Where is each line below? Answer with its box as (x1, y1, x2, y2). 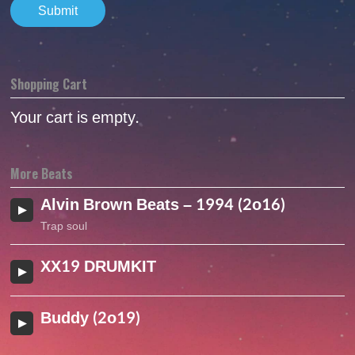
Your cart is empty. (10, 104, 139, 133)
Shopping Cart (10, 74, 88, 94)
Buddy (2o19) (40, 304, 141, 334)
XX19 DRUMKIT (40, 253, 157, 282)
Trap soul (40, 216, 88, 237)
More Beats (10, 164, 74, 184)
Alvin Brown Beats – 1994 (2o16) (40, 191, 286, 220)
